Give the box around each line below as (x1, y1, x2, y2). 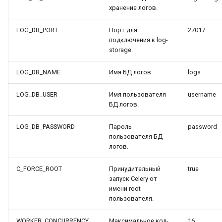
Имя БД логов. (109, 68, 153, 76)
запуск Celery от (109, 175, 157, 182)
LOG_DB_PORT (16, 26, 58, 34)
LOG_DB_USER (16, 91, 57, 98)
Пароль (109, 123, 132, 130)
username (188, 91, 216, 98)
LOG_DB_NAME (16, 68, 60, 76)
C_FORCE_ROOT (16, 165, 62, 172)
